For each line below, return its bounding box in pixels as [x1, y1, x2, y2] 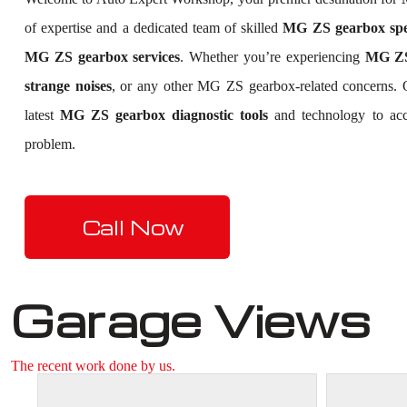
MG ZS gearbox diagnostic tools [60, 106, 269, 123]
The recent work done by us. [11, 357, 175, 373]
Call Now [83, 213, 184, 240]
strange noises [25, 77, 112, 94]
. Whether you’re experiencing [180, 48, 365, 65]
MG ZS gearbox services [25, 48, 181, 65]
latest [25, 106, 61, 123]
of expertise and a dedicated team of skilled [25, 19, 283, 35]
